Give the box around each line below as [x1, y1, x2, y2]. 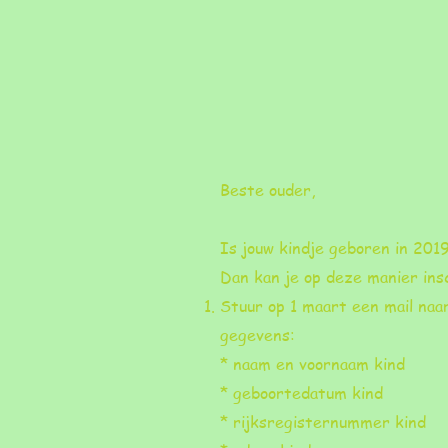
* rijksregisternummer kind [220, 411, 426, 433]
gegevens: [220, 324, 295, 346]
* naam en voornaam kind [220, 353, 405, 375]
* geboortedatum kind [220, 382, 383, 404]
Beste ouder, [220, 179, 315, 201]
